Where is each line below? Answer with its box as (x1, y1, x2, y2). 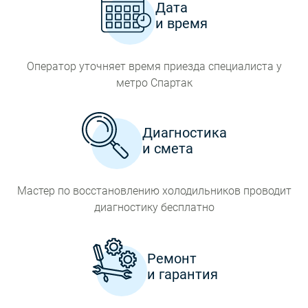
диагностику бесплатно (93, 201, 214, 214)
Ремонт (146, 250, 197, 267)
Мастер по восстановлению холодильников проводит (16, 184, 291, 197)
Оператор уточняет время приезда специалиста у (26, 60, 282, 73)
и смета (142, 140, 193, 157)
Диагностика (142, 124, 227, 141)
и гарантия (146, 265, 218, 283)
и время (155, 14, 208, 32)
